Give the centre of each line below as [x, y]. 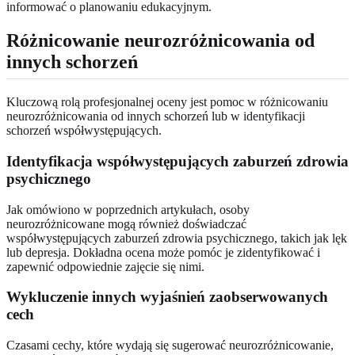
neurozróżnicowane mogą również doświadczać [126, 223]
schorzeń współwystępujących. [84, 131]
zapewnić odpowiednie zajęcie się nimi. [105, 266]
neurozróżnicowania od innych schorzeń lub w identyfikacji [156, 116]
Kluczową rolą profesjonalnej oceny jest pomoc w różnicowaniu [167, 102]
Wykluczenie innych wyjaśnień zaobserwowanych [167, 297]
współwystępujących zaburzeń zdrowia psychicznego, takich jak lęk [177, 238]
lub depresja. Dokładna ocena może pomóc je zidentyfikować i [163, 252]
